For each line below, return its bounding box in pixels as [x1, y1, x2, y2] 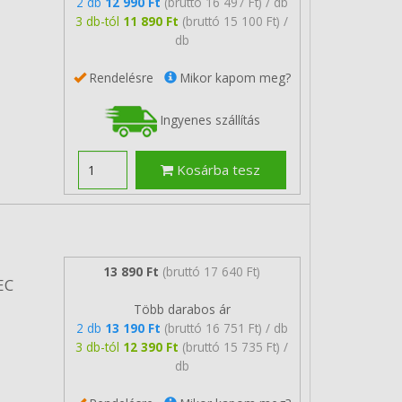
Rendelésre [85, 68, 164, 86]
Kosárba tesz [173, 161, 261, 179]
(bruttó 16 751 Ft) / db [163, 319, 288, 336]
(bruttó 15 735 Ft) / [182, 337, 289, 355]
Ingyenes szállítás [156, 110, 260, 128]
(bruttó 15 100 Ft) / [182, 12, 289, 30]
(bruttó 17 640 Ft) [162, 262, 261, 280]
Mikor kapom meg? [176, 68, 291, 86]
